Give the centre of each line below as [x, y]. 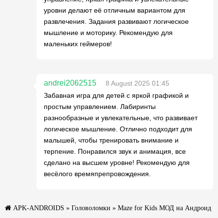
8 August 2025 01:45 [137, 83]
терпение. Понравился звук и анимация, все [115, 151]
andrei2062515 [70, 83]
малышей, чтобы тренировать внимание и [111, 140]
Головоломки [91, 208]
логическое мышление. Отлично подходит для [118, 129]
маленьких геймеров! [78, 44]
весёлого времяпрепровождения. [97, 174]
